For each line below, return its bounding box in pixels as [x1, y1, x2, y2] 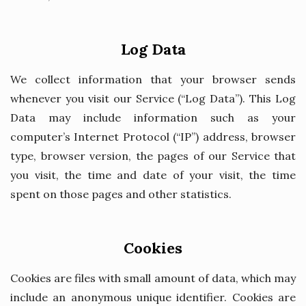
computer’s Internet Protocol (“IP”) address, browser [10, 130, 296, 143]
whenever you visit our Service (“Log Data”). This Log [10, 92, 296, 105]
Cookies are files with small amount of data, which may [10, 271, 296, 285]
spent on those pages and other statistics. [10, 187, 232, 201]
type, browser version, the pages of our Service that [10, 149, 296, 163]
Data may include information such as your [10, 111, 296, 124]
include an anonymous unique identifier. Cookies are [10, 290, 296, 304]
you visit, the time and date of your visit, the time [10, 168, 296, 182]
